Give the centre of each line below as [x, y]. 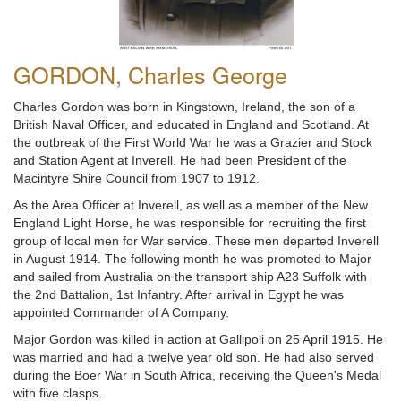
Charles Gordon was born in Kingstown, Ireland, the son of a [184, 106]
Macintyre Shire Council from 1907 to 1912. [137, 178]
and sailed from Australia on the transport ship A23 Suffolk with [190, 276]
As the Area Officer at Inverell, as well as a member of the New [191, 205]
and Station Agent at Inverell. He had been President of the [180, 160]
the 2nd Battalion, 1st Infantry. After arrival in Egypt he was [179, 294]
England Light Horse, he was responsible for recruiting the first [190, 222]
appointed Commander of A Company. [121, 312]
